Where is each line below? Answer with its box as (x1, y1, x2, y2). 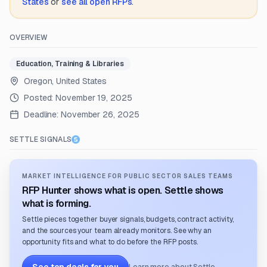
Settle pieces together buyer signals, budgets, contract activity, (22, 215, 234, 224)
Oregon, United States (24, 76, 107, 86)
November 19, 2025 (55, 92, 132, 103)
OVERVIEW (10, 33, 48, 42)
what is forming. (22, 197, 91, 210)
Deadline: (24, 109, 59, 120)
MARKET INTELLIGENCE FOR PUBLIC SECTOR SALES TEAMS (22, 172, 233, 180)
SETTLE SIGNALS (10, 135, 72, 144)
